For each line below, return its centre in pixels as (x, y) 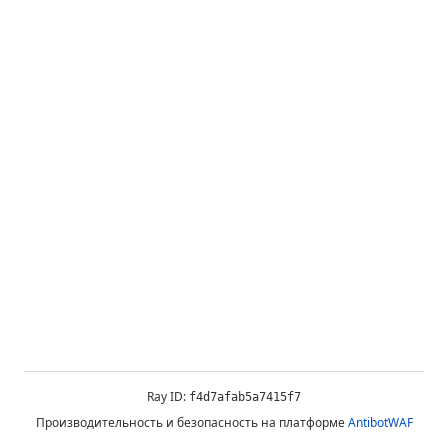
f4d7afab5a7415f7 (245, 397)
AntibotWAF (380, 422)
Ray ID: (168, 396)
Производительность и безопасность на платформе (191, 422)
